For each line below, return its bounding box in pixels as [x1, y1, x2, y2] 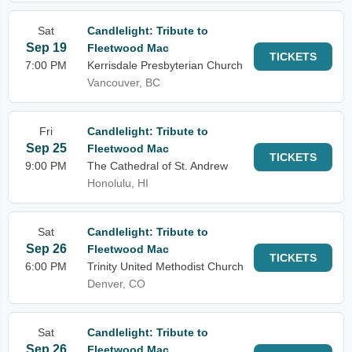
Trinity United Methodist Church [87, 260, 244, 273]
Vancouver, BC [87, 76, 160, 89]
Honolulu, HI [87, 177, 148, 189]
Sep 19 [25, 41, 67, 54]
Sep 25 [25, 141, 67, 155]
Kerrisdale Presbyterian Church [87, 59, 243, 71]
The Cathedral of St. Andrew [87, 159, 228, 172]
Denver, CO [87, 277, 145, 290]
